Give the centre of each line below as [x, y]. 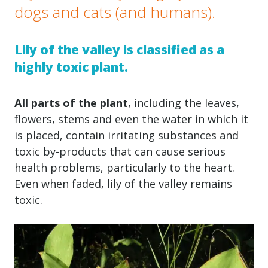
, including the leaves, [184, 103]
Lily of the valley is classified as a [119, 49]
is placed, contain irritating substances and [127, 135]
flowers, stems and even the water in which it [131, 119]
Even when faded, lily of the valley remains [123, 183]
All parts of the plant [71, 103]
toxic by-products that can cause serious [120, 151]
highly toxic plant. [71, 67]
